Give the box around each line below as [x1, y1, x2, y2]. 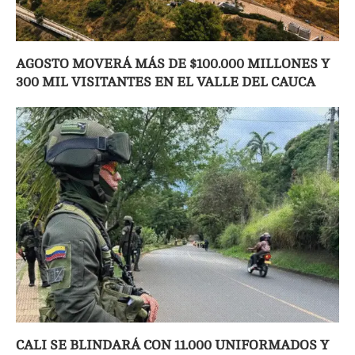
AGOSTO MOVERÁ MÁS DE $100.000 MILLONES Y [16, 56, 330, 72]
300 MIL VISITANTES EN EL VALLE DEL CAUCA [16, 74, 315, 90]
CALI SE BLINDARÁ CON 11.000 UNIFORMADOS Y [16, 338, 329, 353]
